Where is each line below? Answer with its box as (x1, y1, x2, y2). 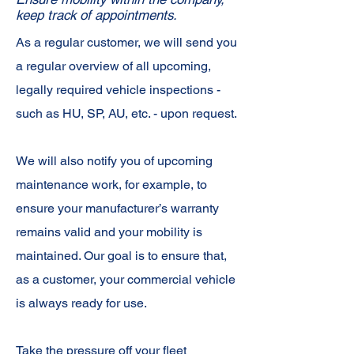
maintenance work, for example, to (16, 177, 207, 192)
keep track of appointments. (16, 7, 177, 23)
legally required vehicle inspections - (16, 82, 220, 97)
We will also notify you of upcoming (16, 153, 213, 168)
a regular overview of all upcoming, (16, 58, 211, 73)
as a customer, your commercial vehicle (16, 272, 235, 287)
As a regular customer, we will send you (16, 35, 237, 50)
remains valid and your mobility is (16, 224, 202, 239)
